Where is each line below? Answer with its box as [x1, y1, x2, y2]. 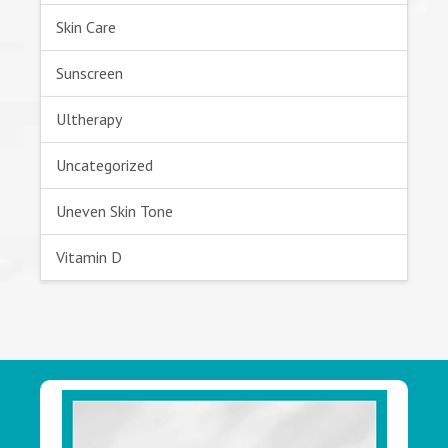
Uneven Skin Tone [56, 201, 173, 222]
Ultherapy [56, 109, 122, 130]
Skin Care [56, 17, 116, 38]
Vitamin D [56, 247, 122, 268]
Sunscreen [56, 63, 123, 84]
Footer [39, 376, 115, 411]
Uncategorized [56, 155, 153, 176]
